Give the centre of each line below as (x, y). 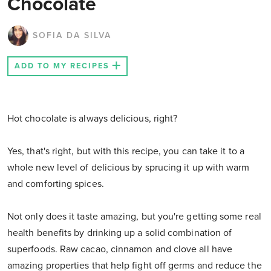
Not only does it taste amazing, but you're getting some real (134, 217)
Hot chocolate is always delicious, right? (93, 119)
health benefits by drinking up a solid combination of (120, 233)
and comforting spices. (56, 184)
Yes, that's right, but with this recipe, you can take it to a (126, 152)
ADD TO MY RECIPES (62, 66)
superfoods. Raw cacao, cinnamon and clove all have (120, 250)
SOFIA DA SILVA (72, 36)
